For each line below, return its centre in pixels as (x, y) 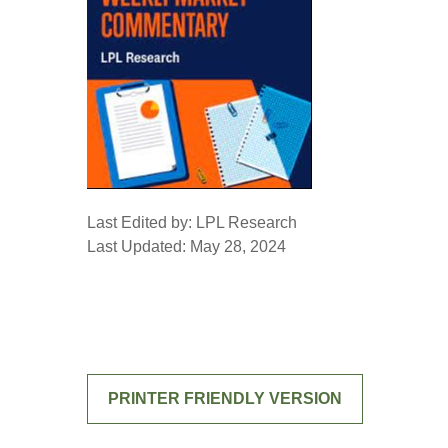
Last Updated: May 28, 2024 (186, 246)
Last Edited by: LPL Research (192, 222)
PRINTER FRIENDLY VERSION (225, 398)
